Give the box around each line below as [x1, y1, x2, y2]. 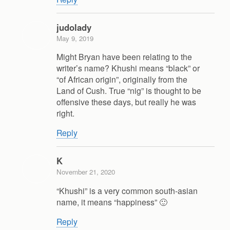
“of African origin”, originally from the [56, 73, 187, 85]
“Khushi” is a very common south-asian [56, 184, 198, 196]
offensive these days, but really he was [56, 96, 196, 108]
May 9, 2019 [56, 33, 93, 43]
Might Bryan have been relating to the [56, 51, 192, 63]
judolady [56, 21, 91, 33]
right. [56, 107, 74, 119]
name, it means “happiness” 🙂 [56, 196, 167, 207]
